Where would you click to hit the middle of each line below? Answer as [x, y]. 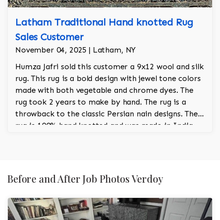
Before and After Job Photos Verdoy [85, 179]
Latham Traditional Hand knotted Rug [104, 22]
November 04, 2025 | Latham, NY [76, 50]
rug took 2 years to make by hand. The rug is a [101, 102]
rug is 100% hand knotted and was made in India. [105, 126]
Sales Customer [49, 37]
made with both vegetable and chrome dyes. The [104, 90]
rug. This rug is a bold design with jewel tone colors [108, 79]
